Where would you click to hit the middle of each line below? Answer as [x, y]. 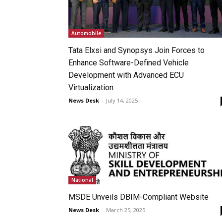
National [82, 180]
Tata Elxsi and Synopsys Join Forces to [137, 50]
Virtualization [91, 87]
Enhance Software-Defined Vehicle [129, 62]
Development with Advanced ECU [126, 75]
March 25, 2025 [126, 210]
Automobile [86, 33]
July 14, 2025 [122, 100]
